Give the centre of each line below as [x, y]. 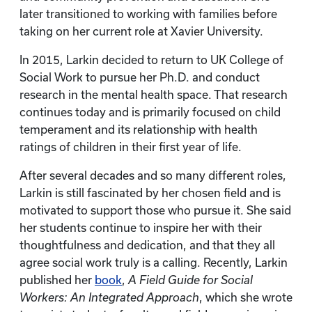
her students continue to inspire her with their [141, 228]
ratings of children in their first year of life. [131, 147]
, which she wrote [246, 297]
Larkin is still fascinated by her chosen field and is [150, 193]
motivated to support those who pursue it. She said [155, 210]
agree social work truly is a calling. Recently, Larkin [154, 263]
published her [57, 280]
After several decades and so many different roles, [153, 175]
